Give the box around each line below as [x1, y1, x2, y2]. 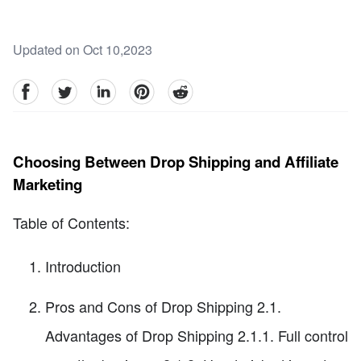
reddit [167, 78, 199, 98]
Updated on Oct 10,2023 [13, 40, 152, 60]
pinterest [128, 78, 177, 98]
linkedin [89, 78, 135, 98]
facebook [12, 78, 64, 98]
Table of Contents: [13, 212, 130, 234]
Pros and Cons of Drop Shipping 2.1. [45, 296, 281, 317]
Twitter [51, 78, 88, 98]
